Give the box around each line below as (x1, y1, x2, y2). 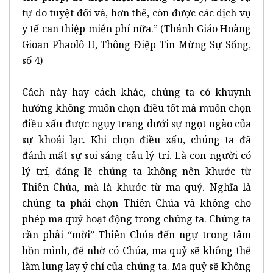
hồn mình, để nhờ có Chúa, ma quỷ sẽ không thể (22, 243, 251, 257)
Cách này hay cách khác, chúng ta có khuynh (22, 85, 251, 99)
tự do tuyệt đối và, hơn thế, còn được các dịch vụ (22, 5, 251, 19)
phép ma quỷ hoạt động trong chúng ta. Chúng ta (22, 211, 251, 225)
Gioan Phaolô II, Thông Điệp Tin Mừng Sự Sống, (22, 37, 251, 51)
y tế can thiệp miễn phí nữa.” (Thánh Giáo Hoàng (22, 21, 251, 35)
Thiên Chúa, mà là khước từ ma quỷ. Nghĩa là (22, 180, 251, 194)
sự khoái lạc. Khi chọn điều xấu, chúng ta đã (22, 132, 251, 146)
